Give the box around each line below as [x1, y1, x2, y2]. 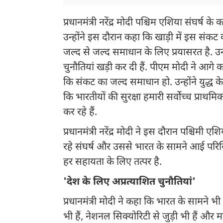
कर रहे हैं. [63, 106, 97, 119]
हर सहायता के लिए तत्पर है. [63, 156, 162, 169]
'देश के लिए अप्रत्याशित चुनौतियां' [63, 176, 196, 189]
